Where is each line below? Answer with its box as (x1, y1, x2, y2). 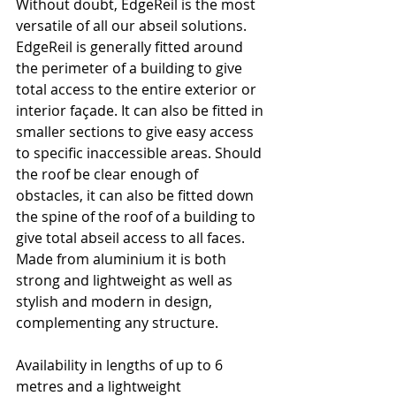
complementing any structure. (16, 312, 218, 332)
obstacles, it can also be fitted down (16, 185, 257, 205)
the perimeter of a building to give (16, 57, 246, 78)
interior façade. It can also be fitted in (16, 100, 267, 120)
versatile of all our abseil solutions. (16, 15, 247, 35)
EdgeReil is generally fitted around (16, 36, 247, 57)
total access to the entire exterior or (16, 79, 260, 99)
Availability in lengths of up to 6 (16, 354, 226, 375)
